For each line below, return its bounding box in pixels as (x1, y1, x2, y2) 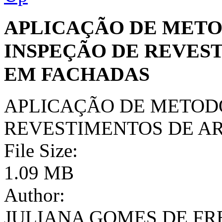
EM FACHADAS (4, 62, 150, 85)
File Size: (4, 140, 78, 162)
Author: (4, 184, 65, 206)
